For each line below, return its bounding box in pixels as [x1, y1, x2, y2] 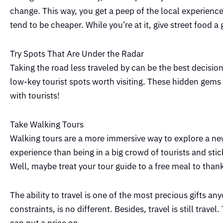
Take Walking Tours [10, 118, 84, 130]
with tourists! [10, 90, 60, 102]
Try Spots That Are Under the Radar [10, 48, 144, 60]
